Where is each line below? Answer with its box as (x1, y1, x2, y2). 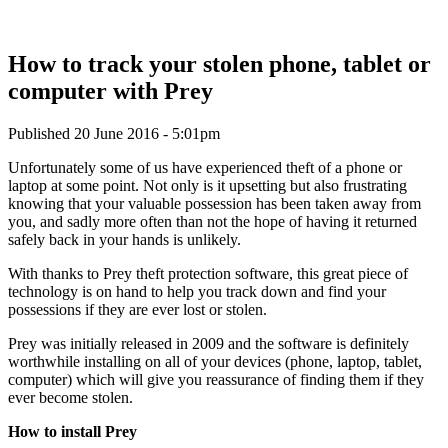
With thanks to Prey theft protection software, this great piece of (8, 264, 408, 282)
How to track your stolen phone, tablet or (8, 50, 431, 77)
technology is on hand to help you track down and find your (8, 282, 386, 300)
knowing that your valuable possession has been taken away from (8, 194, 421, 212)
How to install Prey (8, 422, 137, 440)
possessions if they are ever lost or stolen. (8, 300, 267, 318)
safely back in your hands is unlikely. (8, 230, 241, 248)
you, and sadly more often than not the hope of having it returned (8, 212, 417, 230)
